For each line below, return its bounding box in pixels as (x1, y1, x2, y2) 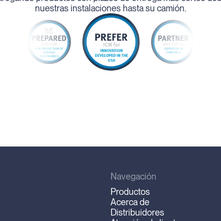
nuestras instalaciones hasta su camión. (35, 3, 186, 14)
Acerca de (110, 197, 149, 208)
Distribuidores (110, 207, 164, 218)
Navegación (110, 171, 156, 182)
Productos (110, 186, 150, 197)
